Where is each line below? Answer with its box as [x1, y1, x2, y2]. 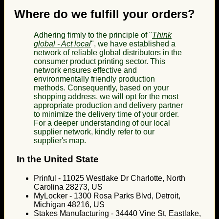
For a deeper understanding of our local [34, 118, 170, 127]
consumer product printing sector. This [34, 57, 165, 66]
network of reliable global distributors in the [34, 48, 182, 57]
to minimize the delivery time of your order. [34, 109, 179, 118]
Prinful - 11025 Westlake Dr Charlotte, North [34, 174, 185, 183]
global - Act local [34, 39, 91, 48]
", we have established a [91, 39, 175, 48]
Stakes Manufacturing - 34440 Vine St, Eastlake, [34, 209, 201, 218]
